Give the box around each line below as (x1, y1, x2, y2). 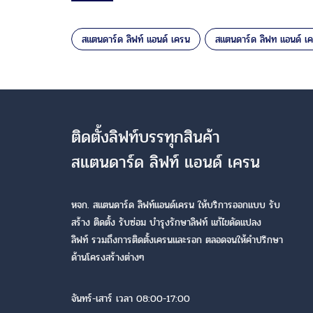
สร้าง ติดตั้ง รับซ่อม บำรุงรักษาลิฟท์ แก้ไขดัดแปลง (71, 214, 261, 230)
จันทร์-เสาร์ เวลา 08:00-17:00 (71, 291, 190, 306)
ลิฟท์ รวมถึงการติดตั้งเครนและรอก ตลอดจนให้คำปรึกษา (71, 232, 283, 247)
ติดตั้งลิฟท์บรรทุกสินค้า (71, 124, 220, 150)
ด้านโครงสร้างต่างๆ (71, 249, 144, 265)
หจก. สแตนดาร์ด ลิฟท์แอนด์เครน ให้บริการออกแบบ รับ (71, 197, 280, 212)
